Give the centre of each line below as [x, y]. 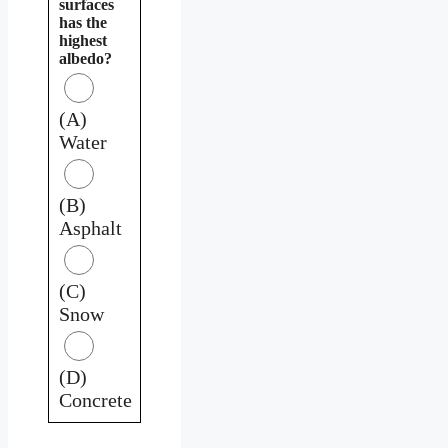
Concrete [95, 399]
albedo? [85, 58]
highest [83, 40]
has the [83, 22]
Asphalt [90, 227]
